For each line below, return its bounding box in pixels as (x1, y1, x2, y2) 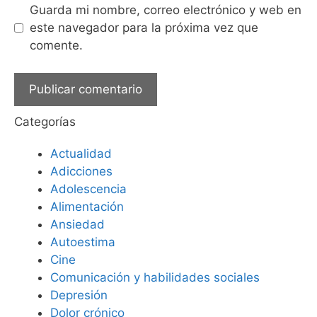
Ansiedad (50, 217, 105, 231)
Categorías (14, 114, 76, 129)
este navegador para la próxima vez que (29, 21, 258, 35)
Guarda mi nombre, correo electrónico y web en (29, 3, 301, 18)
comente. (29, 38, 83, 53)
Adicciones (50, 163, 113, 178)
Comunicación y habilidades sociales (50, 270, 260, 284)
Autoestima (50, 234, 115, 249)
